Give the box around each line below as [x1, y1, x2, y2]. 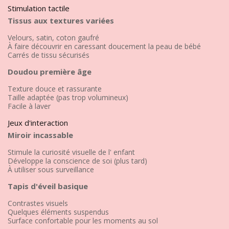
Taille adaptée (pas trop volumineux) [8, 92, 128, 102]
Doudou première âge [8, 66, 91, 77]
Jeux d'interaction [8, 117, 68, 128]
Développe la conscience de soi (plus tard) [8, 155, 147, 166]
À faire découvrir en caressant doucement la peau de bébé [8, 41, 201, 51]
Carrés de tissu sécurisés [8, 50, 89, 60]
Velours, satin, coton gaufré [8, 32, 99, 42]
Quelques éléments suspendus [8, 207, 109, 217]
